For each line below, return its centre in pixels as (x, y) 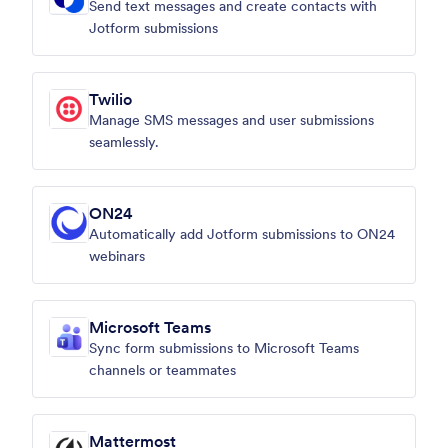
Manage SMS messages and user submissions (231, 120)
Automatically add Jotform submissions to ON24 (242, 234)
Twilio (110, 99)
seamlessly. (124, 142)
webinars (117, 256)
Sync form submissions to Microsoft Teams (224, 348)
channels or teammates (162, 370)
